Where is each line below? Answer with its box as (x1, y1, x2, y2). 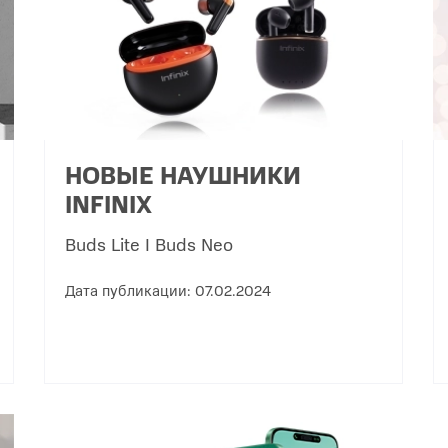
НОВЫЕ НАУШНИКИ (65, 157, 302, 192)
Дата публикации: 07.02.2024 (65, 279, 272, 301)
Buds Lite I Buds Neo (65, 231, 234, 257)
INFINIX (65, 186, 153, 221)
